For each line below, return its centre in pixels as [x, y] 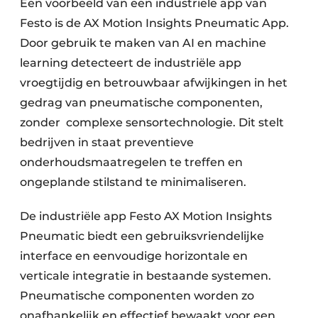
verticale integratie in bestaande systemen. [146, 276]
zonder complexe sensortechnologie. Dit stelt [152, 123]
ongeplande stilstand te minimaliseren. [135, 182]
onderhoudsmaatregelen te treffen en [131, 163]
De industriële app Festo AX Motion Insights [146, 216]
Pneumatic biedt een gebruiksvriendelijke [142, 236]
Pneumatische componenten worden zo [137, 296]
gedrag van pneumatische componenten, [141, 103]
